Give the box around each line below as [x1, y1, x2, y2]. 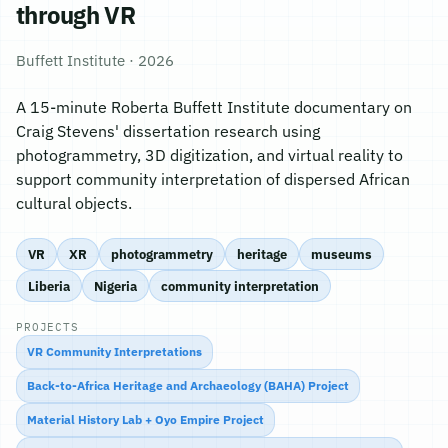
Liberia [28, 277, 70, 294]
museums [311, 245, 372, 262]
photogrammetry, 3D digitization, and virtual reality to [16, 145, 403, 165]
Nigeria [94, 277, 137, 294]
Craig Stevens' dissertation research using [16, 121, 320, 141]
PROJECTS [16, 320, 79, 334]
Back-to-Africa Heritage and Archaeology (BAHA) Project [27, 378, 349, 393]
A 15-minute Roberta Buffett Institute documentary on [16, 97, 412, 117]
